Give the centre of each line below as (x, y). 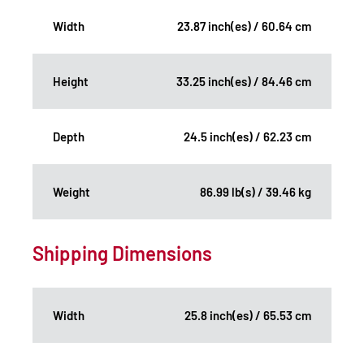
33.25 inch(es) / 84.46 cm (244, 81)
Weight (71, 191)
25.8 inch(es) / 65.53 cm (248, 315)
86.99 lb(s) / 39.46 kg (256, 191)
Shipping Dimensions (122, 253)
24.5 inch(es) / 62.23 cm (247, 136)
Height (71, 81)
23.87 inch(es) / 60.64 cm (244, 26)
